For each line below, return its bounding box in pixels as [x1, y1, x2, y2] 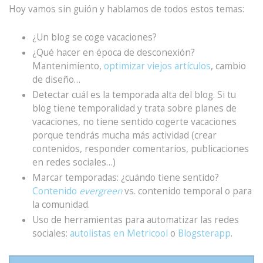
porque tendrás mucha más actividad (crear [32, 129, 217, 142]
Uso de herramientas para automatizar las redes [32, 214, 239, 227]
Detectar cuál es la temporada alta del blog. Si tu [32, 89, 236, 102]
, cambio [211, 60, 246, 73]
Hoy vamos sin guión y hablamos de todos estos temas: [9, 3, 244, 16]
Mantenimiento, [32, 60, 104, 73]
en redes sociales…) [32, 156, 116, 169]
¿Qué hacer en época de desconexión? [32, 46, 195, 59]
